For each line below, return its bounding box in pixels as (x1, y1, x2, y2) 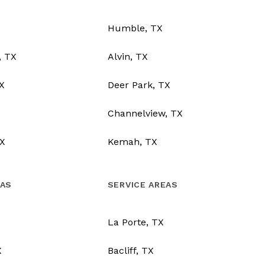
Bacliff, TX (107, 245, 154, 257)
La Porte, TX (107, 216, 164, 228)
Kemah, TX (107, 136, 157, 148)
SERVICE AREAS (107, 180, 178, 190)
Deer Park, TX (107, 79, 170, 91)
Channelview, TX (107, 108, 183, 119)
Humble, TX (107, 22, 163, 34)
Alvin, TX (107, 51, 148, 63)
